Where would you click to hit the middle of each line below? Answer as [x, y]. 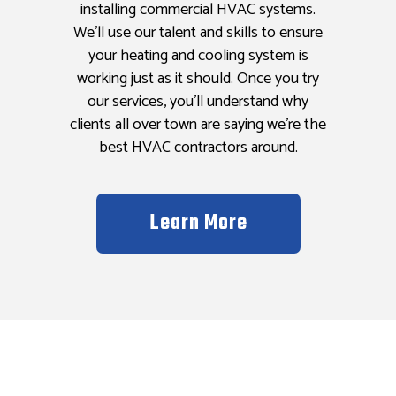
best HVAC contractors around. [198, 148]
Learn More [198, 224]
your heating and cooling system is [198, 56]
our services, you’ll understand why [198, 102]
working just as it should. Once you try [198, 79]
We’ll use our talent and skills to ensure [198, 33]
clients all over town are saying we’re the [198, 125]
